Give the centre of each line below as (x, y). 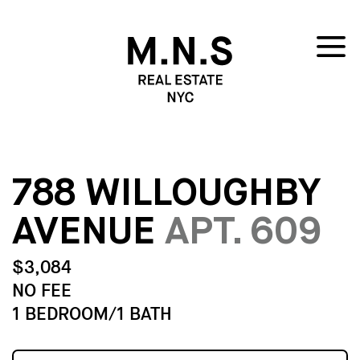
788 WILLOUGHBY (166, 194)
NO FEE (42, 290)
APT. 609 (243, 233)
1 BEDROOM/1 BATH (92, 313)
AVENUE (84, 233)
